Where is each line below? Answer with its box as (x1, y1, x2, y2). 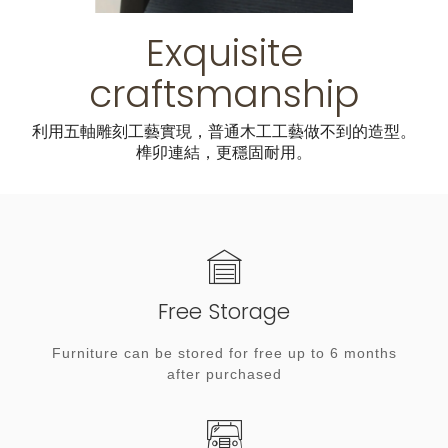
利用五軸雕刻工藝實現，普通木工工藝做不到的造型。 (32, 123, 416, 141)
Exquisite (145, 26, 303, 79)
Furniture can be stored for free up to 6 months (51, 345, 397, 362)
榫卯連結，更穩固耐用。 (136, 144, 312, 162)
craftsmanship (88, 67, 360, 120)
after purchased (166, 366, 282, 383)
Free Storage (158, 297, 290, 327)
